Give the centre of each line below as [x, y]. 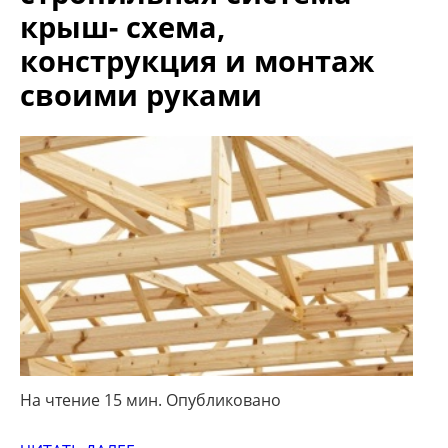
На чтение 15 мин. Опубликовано [150, 399]
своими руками [141, 95]
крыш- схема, [122, 27]
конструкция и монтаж [197, 61]
